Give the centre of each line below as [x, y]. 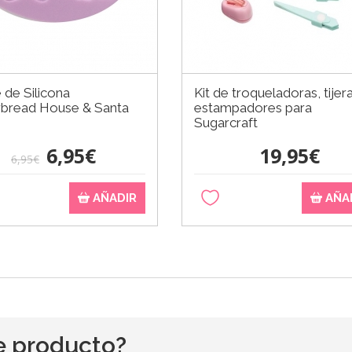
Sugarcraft [226, 122]
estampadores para [253, 107]
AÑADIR [113, 198]
